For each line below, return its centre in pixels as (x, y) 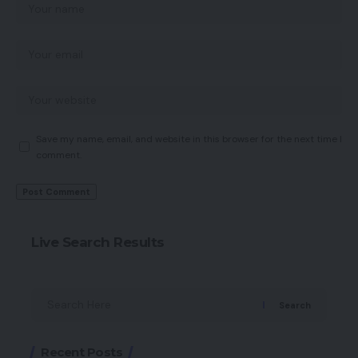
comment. (59, 155)
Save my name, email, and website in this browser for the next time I (189, 139)
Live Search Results (98, 242)
